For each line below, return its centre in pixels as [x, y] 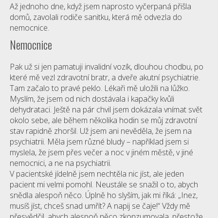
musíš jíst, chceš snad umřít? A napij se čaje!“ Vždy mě [100, 206]
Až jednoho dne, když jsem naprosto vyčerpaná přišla [100, 6]
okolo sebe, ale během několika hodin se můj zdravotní [103, 120]
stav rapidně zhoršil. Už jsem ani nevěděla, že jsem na [101, 131]
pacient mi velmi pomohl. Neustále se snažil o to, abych [104, 184]
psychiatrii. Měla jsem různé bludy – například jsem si [99, 142]
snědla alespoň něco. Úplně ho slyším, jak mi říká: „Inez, [104, 195]
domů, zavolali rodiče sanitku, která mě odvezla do [96, 17]
